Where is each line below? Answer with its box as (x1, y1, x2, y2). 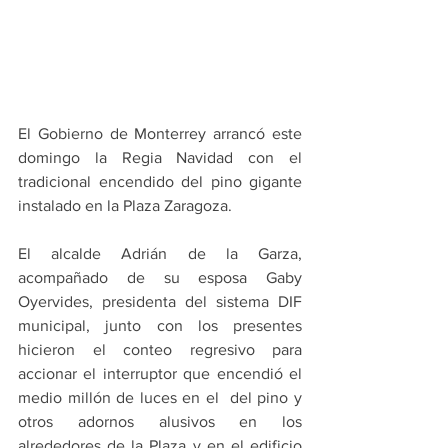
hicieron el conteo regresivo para (18, 341, 302, 359)
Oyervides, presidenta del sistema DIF (18, 293, 302, 311)
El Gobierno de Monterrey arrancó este (18, 125, 302, 143)
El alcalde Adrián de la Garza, (18, 245, 302, 263)
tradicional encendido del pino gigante (18, 173, 302, 191)
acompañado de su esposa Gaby (18, 269, 302, 287)
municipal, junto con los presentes (18, 317, 302, 335)
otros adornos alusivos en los (18, 413, 302, 431)
